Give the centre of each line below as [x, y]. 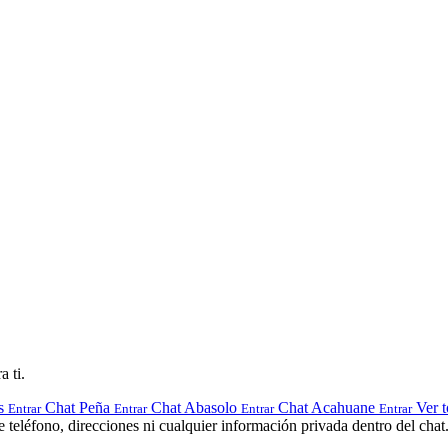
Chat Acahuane [326, 407]
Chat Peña [77, 407]
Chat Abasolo [194, 407]
